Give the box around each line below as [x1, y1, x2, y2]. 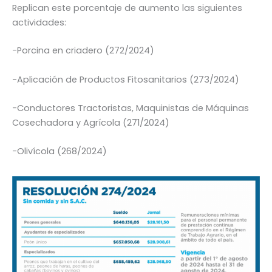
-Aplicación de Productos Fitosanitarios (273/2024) [12, 73, 239, 86]
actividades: [12, 16, 66, 29]
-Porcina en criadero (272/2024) [12, 44, 154, 57]
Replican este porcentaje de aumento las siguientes [12, 2, 242, 15]
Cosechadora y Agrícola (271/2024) [12, 116, 169, 129]
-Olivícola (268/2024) [12, 145, 107, 158]
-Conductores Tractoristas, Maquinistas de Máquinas [12, 101, 249, 114]
